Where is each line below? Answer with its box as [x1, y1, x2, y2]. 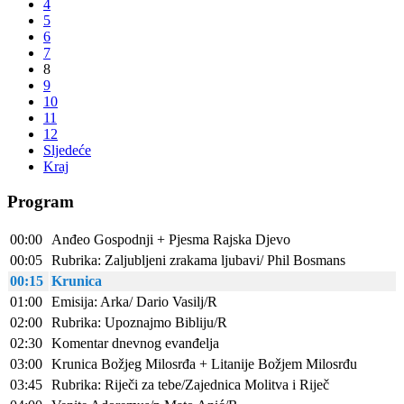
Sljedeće [43, 142, 91, 159]
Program [7, 191, 74, 211]
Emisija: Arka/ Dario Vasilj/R [51, 293, 217, 309]
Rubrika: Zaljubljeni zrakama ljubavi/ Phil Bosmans [51, 252, 345, 268]
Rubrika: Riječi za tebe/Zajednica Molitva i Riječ [51, 376, 329, 392]
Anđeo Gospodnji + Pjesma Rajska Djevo [51, 231, 290, 247]
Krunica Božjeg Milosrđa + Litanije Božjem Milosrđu [51, 355, 357, 372]
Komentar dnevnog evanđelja [51, 335, 219, 351]
